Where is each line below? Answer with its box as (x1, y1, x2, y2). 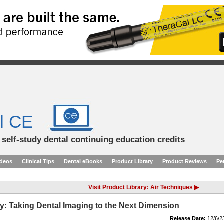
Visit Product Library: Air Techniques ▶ (88, 184, 199, 191)
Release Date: (170, 215, 206, 221)
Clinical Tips (22, 158, 54, 164)
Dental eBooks (64, 158, 102, 164)
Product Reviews (162, 158, 207, 164)
